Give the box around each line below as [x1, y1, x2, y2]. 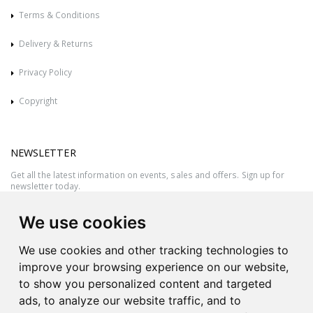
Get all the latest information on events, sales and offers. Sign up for [10, 169, 285, 181]
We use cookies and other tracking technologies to [19, 243, 289, 257]
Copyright [18, 94, 58, 106]
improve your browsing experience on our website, [19, 260, 289, 274]
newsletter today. [10, 180, 80, 192]
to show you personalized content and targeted [19, 277, 272, 291]
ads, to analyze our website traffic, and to [19, 293, 241, 307]
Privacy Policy [18, 66, 73, 78]
